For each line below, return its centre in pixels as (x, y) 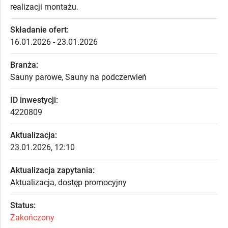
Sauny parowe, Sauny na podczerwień (78, 77)
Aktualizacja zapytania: (52, 170)
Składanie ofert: (39, 30)
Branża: (24, 65)
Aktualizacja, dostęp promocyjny (68, 182)
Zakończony (32, 217)
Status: (23, 205)
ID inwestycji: (34, 100)
